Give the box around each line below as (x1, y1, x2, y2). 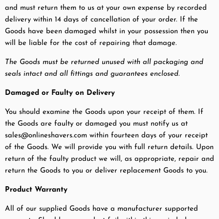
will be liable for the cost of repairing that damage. (5, 40, 177, 47)
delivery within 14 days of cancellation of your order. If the (5, 16, 198, 24)
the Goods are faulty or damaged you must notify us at (5, 120, 188, 128)
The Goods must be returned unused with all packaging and (5, 59, 203, 66)
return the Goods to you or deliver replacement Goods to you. (5, 167, 208, 175)
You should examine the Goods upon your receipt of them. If (5, 109, 203, 116)
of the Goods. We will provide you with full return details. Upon (5, 144, 214, 152)
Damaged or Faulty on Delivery (5, 89, 115, 97)
